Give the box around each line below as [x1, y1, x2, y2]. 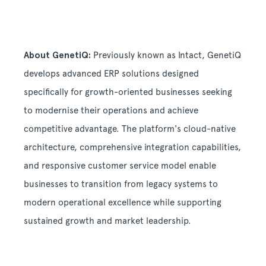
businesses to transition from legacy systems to [24, 179, 218, 190]
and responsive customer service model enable [24, 160, 216, 172]
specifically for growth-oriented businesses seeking [24, 87, 232, 98]
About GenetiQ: [24, 50, 91, 61]
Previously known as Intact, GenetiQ [91, 50, 241, 61]
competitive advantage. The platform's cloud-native [24, 123, 236, 135]
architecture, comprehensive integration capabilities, [24, 142, 241, 153]
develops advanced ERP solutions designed [24, 68, 199, 80]
